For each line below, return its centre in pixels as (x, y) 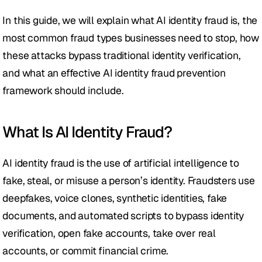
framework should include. (63, 90)
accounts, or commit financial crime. (86, 251)
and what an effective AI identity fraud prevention (114, 73)
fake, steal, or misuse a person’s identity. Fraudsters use (129, 180)
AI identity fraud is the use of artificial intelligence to (121, 163)
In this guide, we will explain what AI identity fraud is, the (130, 20)
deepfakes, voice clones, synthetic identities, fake (115, 198)
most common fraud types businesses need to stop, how (131, 38)
